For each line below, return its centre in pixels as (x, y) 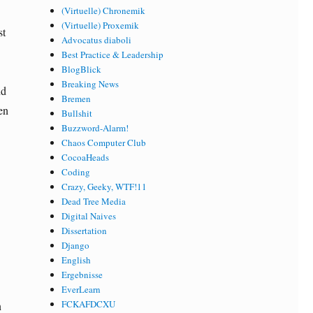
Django (76, 246)
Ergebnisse (82, 275)
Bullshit (77, 114)
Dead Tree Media (94, 202)
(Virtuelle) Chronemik (104, 11)
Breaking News (90, 84)
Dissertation (85, 231)
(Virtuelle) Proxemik (101, 26)
